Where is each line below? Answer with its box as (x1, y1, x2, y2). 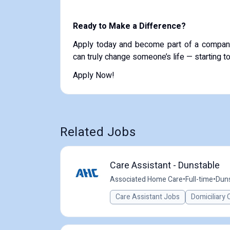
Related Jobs (60, 123, 136, 141)
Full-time (185, 174, 213, 185)
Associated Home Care (110, 174, 183, 185)
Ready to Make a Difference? (73, 20, 186, 32)
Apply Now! (73, 69, 114, 82)
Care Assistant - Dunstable (110, 159, 220, 172)
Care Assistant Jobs (116, 191, 180, 202)
